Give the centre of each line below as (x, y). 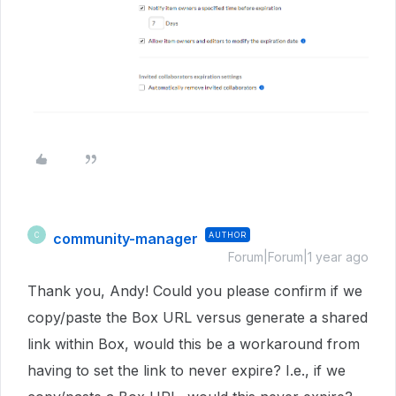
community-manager (126, 239)
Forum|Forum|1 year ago (298, 257)
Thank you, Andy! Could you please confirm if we (195, 291)
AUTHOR (228, 235)
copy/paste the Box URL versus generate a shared (198, 318)
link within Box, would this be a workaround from (194, 344)
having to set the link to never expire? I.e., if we (187, 371)
